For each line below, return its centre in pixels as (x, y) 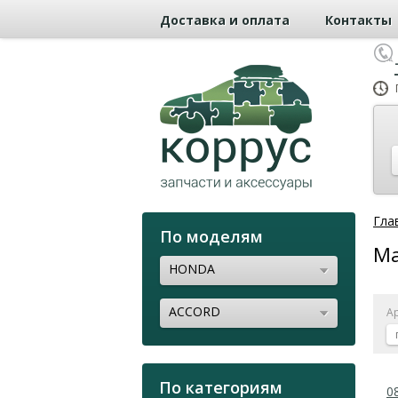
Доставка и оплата (225, 20)
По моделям (211, 236)
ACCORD (195, 311)
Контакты (358, 20)
